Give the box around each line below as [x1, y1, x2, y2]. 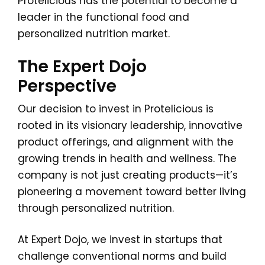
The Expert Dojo [18, 55, 147, 78]
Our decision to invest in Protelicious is [18, 102, 214, 116]
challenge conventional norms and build [18, 249, 227, 263]
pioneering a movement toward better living [18, 185, 246, 199]
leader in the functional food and [18, 10, 189, 24]
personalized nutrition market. [18, 27, 170, 41]
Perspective [18, 75, 117, 98]
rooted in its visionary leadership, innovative [18, 118, 243, 132]
